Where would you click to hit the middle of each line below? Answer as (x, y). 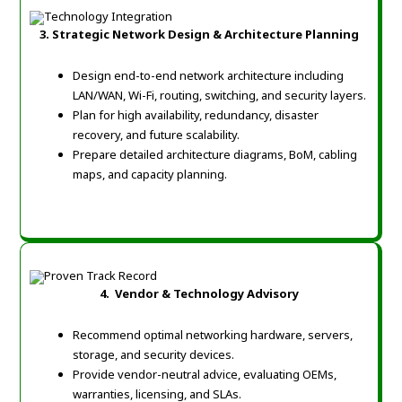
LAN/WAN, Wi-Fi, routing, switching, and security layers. (220, 96)
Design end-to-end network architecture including (209, 76)
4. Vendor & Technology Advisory (199, 294)
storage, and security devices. (154, 355)
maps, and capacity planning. (150, 175)
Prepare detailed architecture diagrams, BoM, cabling (215, 155)
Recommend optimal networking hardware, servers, (213, 335)
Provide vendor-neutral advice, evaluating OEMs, (205, 375)
